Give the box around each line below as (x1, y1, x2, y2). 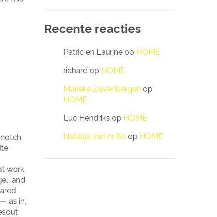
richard (63, 65, 88, 75)
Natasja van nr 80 (63, 131, 126, 141)
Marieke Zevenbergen (63, 84, 141, 93)
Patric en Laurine (63, 47, 123, 57)
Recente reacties (44, 21, 141, 36)
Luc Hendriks (63, 113, 110, 123)
